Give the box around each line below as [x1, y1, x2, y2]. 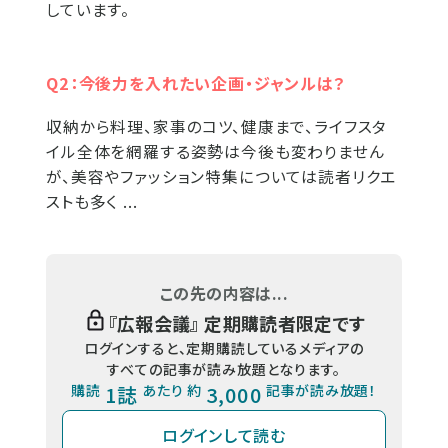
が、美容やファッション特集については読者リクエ [46, 165, 397, 189]
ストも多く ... [46, 190, 138, 214]
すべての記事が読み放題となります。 [107, 359, 341, 380]
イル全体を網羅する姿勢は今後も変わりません [46, 140, 385, 164]
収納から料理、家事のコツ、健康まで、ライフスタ [46, 115, 388, 139]
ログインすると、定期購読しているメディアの [83, 338, 365, 359]
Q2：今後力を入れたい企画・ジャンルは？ [46, 71, 346, 96]
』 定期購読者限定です [190, 310, 366, 337]
